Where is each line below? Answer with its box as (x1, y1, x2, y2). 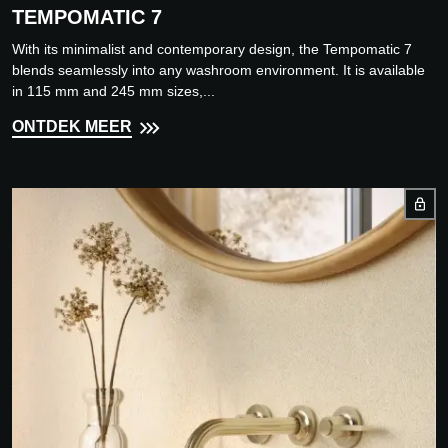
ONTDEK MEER (12, 118, 132, 136)
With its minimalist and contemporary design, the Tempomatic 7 (12, 41, 412, 58)
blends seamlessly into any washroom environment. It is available (12, 62, 425, 79)
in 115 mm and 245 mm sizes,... (12, 83, 215, 100)
